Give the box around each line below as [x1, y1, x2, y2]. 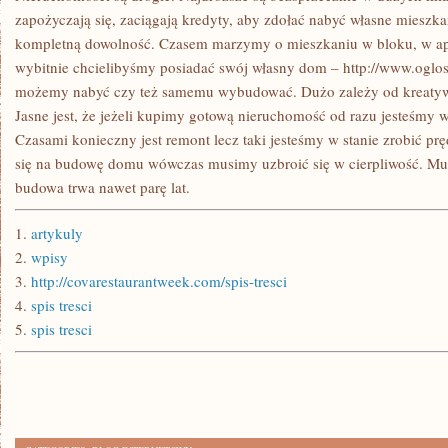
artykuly [31, 223, 83, 243]
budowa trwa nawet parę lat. [15, 177, 190, 197]
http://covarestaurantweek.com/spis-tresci [31, 271, 287, 291]
